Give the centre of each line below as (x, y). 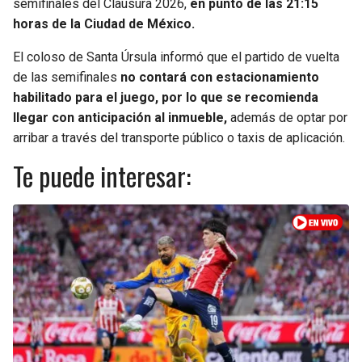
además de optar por (289, 117)
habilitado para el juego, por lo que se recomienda (166, 97)
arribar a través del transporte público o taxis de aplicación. (179, 137)
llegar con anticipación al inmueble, (122, 117)
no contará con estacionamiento (220, 77)
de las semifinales (67, 77)
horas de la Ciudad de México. (104, 23)
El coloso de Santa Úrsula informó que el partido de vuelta (176, 57)
